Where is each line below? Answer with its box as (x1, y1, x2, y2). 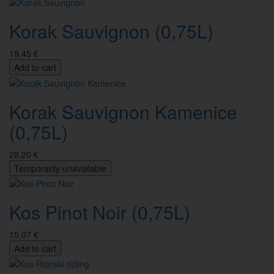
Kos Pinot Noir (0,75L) (9, 198, 190, 225)
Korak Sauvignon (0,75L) (9, 18, 213, 45)
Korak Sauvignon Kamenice (9, 98, 237, 125)
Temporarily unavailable (14, 161, 106, 174)
